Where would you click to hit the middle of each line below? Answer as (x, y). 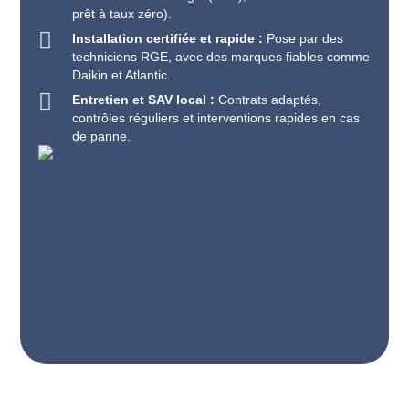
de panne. (101, 136)
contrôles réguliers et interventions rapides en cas (215, 118)
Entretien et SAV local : (143, 100)
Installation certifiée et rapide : (169, 38)
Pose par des (304, 38)
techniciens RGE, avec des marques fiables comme (220, 57)
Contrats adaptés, (267, 100)
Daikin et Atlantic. (121, 75)
